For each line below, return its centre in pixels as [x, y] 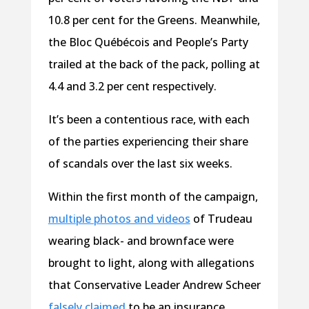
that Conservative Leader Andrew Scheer [154, 285]
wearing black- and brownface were [141, 241]
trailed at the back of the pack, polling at [154, 64]
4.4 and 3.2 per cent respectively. [132, 87]
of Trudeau [221, 219]
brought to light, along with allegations [151, 263]
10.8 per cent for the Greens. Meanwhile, [154, 20]
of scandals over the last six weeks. [141, 164]
